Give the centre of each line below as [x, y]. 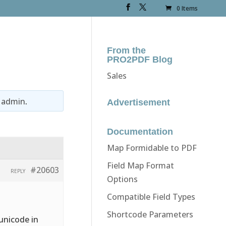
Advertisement [138, 102]
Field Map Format [140, 165]
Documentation [140, 131]
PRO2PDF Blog [139, 59]
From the [126, 50]
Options [122, 179]
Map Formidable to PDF [152, 148]
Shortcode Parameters [150, 214]
